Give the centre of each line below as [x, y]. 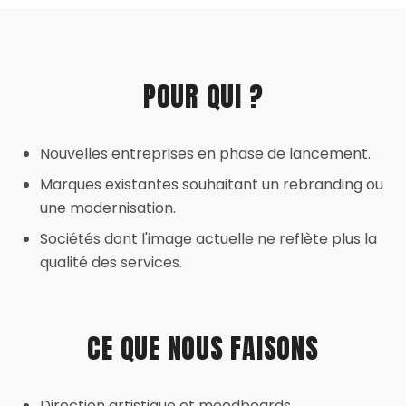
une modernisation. [108, 208]
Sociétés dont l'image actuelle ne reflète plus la [208, 239]
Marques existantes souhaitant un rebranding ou [212, 184]
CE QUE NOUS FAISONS [203, 348]
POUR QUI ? [203, 97]
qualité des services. [111, 262]
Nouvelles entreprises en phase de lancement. [205, 154]
